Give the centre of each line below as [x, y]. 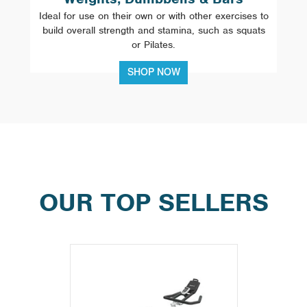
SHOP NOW [154, 72]
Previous [93, 251]
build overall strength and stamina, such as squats [153, 30]
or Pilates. [153, 44]
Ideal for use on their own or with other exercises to [153, 15]
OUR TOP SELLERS [153, 202]
